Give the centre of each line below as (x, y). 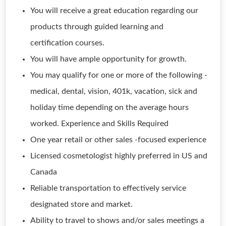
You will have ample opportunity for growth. (108, 59)
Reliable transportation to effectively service (108, 188)
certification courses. (67, 43)
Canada (44, 172)
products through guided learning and (97, 27)
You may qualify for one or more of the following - (119, 75)
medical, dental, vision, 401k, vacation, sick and (114, 91)
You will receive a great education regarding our (114, 11)
